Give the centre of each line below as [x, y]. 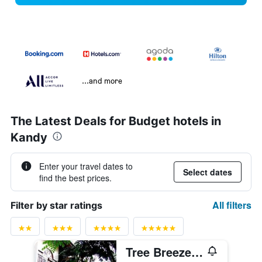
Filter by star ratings [56, 206]
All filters [232, 205]
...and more [102, 81]
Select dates [208, 172]
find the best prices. [75, 178]
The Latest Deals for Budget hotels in [116, 121]
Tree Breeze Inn [197, 252]
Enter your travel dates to [86, 166]
